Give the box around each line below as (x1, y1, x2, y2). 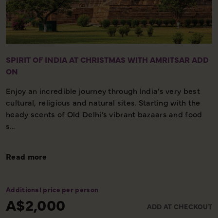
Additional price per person (6, 184, 99, 195)
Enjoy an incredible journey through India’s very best (6, 85, 200, 96)
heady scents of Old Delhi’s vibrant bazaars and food (6, 109, 202, 120)
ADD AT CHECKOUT (146, 201, 212, 212)
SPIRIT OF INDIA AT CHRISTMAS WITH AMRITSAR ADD (6, 54, 209, 65)
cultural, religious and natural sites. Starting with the (6, 97, 200, 108)
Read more (6, 151, 47, 162)
